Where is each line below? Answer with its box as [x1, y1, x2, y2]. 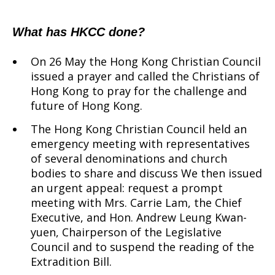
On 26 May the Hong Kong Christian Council [31, 54, 261, 69]
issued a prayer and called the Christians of [31, 69, 260, 83]
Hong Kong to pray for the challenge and [31, 83, 247, 98]
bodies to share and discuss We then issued [31, 166, 262, 180]
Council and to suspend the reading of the [31, 239, 254, 254]
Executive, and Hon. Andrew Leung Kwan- [31, 210, 247, 225]
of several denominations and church [31, 151, 227, 166]
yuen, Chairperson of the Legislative [31, 225, 222, 239]
